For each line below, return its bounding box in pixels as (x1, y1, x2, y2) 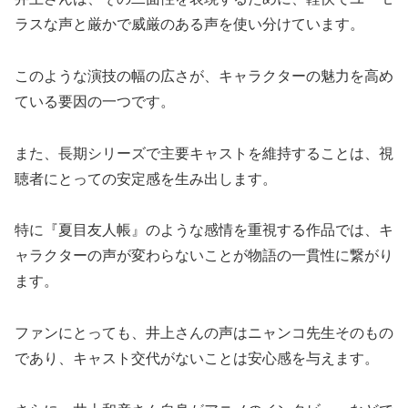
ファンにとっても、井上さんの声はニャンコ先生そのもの (15, 325, 393, 342)
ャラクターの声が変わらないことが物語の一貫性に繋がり (15, 248, 393, 264)
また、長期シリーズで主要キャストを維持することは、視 (15, 145, 393, 161)
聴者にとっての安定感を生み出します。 (15, 170, 277, 187)
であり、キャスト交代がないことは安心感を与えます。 (15, 351, 379, 367)
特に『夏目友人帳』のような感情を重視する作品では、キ (15, 222, 393, 239)
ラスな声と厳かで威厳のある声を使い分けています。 (15, 16, 364, 33)
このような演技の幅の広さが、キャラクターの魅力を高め (15, 67, 393, 84)
